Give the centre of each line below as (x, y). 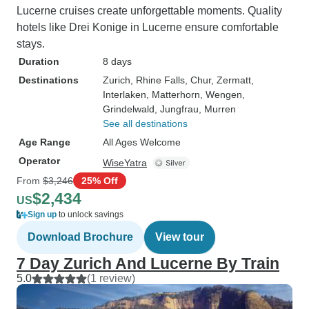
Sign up (42, 215)
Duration (39, 61)
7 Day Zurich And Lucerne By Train (148, 263)
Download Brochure (80, 237)
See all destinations (145, 123)
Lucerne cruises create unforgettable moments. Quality (149, 11)
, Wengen (221, 94)
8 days (117, 61)
